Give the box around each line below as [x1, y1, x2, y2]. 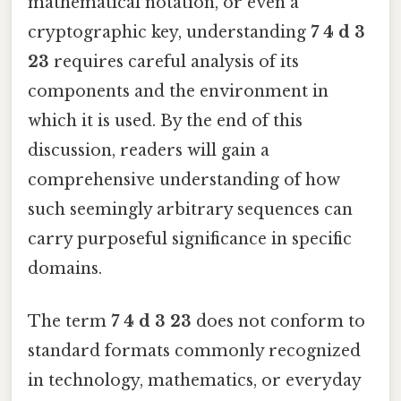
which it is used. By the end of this [28, 110, 303, 131]
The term [28, 311, 111, 331]
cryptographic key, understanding [28, 21, 311, 42]
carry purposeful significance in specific [28, 228, 352, 249]
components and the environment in [28, 81, 328, 101]
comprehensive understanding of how [28, 169, 340, 190]
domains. [28, 258, 102, 278]
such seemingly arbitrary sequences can [28, 199, 353, 219]
